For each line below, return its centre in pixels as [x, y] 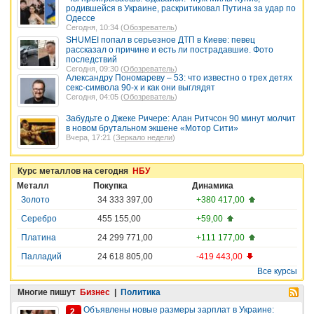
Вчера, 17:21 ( [91, 138]
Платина [39, 237]
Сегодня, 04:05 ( [95, 96]
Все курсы [277, 271]
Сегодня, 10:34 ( [95, 27]
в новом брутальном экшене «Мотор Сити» [152, 129]
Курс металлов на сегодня [75, 171]
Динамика [213, 185]
